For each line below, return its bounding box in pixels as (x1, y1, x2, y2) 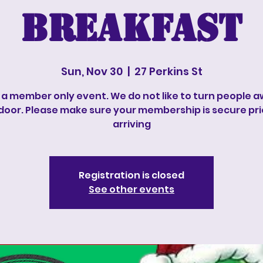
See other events (89, 183, 174, 196)
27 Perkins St (134, 64, 203, 79)
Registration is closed (79, 168, 184, 182)
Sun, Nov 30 (60, 64, 123, 79)
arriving (112, 117, 151, 131)
